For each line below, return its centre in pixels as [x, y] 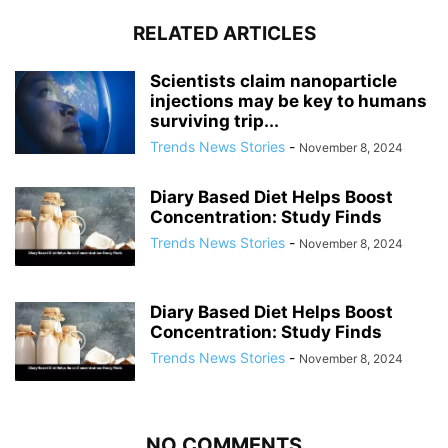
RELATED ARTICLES [224, 33]
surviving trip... [214, 121]
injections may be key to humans [288, 101]
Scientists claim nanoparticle [273, 81]
